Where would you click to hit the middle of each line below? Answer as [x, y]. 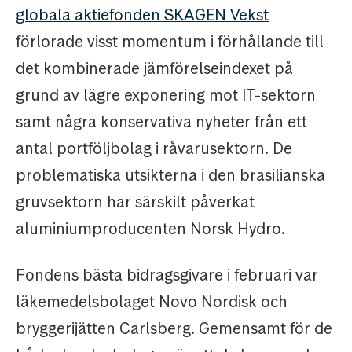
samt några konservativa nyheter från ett [161, 122]
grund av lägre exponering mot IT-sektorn [166, 95]
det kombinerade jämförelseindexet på [154, 69]
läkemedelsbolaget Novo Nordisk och [152, 302]
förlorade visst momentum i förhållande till [170, 42]
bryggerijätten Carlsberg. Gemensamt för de [174, 329]
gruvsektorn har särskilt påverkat [135, 202]
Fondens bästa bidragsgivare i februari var [167, 275]
